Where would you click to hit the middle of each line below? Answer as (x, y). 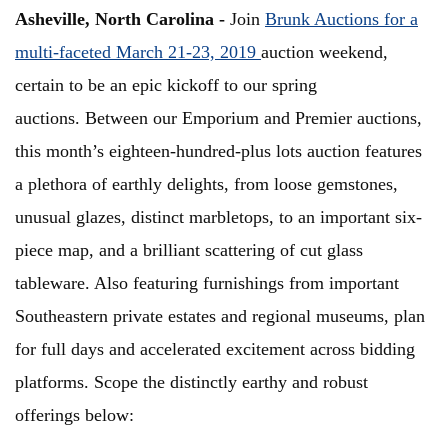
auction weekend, (324, 52)
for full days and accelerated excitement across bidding (215, 349)
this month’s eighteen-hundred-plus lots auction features (218, 151)
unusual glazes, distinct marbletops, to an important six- (218, 217)
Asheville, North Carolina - (122, 19)
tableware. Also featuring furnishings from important (207, 283)
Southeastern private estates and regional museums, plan (220, 316)
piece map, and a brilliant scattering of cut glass (189, 250)
